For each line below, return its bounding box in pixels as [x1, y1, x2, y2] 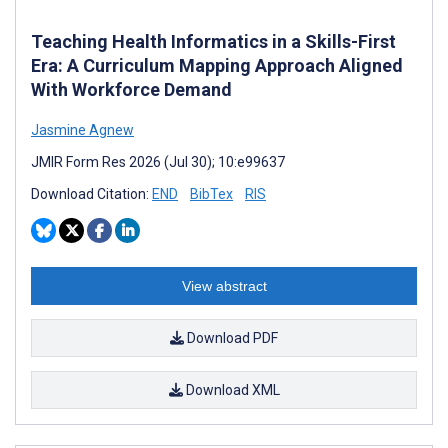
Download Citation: [31, 185, 152, 202]
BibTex [190, 185, 233, 202]
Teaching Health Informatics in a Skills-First [31, 30, 396, 52]
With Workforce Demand [31, 78, 232, 100]
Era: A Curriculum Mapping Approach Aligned [31, 54, 403, 76]
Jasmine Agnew [31, 121, 134, 138]
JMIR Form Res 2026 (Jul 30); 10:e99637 [31, 153, 285, 170]
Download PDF [184, 329, 278, 346]
